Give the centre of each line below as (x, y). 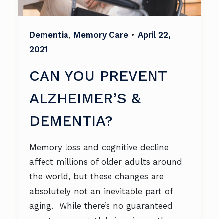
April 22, (154, 35)
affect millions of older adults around (106, 162)
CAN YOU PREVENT (98, 76)
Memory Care (101, 35)
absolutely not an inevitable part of (101, 191)
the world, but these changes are (97, 176)
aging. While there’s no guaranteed (101, 206)
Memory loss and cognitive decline (99, 147)
